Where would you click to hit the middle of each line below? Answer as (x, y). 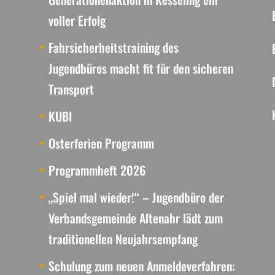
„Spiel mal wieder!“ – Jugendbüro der (136, 197)
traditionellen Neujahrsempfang (123, 239)
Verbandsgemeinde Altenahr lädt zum (135, 218)
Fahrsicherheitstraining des (113, 47)
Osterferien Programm (101, 143)
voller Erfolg (77, 20)
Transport (71, 89)
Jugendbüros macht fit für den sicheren (141, 68)
